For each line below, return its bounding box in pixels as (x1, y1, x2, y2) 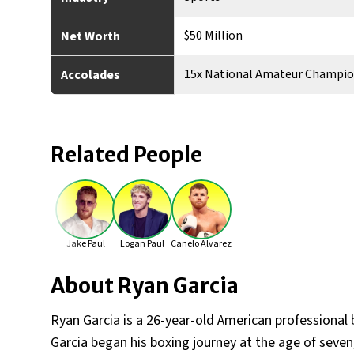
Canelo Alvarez (171, 237, 232, 250)
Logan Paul (120, 237, 164, 250)
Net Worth (61, 28, 120, 45)
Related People (51, 141, 202, 168)
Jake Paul (66, 237, 105, 250)
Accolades (61, 66, 120, 84)
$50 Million (184, 27, 243, 44)
